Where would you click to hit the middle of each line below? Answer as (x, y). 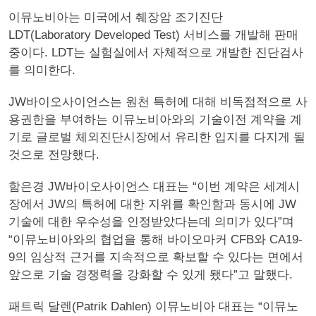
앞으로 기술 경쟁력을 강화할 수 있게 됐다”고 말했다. (151, 275)
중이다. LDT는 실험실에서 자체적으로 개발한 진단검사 (156, 53)
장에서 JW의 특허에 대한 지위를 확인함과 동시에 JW (152, 204)
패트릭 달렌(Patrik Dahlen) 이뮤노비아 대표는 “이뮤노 (153, 306)
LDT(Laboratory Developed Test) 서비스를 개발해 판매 (153, 35)
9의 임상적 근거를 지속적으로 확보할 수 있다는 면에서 (156, 257)
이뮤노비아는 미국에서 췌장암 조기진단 (116, 17)
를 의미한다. (42, 70)
